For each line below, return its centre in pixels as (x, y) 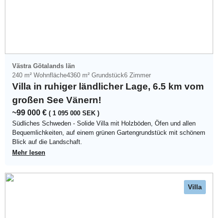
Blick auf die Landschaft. (47, 142)
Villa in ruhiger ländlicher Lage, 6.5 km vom (108, 86)
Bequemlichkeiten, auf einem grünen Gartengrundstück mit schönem (109, 132)
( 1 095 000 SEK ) (74, 113)
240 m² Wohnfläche (39, 75)
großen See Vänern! (57, 100)
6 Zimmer (137, 75)
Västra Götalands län (44, 66)
